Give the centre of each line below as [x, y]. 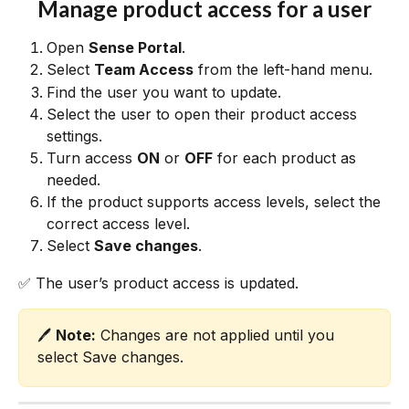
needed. [73, 180]
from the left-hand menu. [283, 70]
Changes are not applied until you [217, 336]
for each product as [287, 158]
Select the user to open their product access [204, 115]
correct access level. [118, 224]
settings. [74, 136]
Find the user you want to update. [164, 92]
